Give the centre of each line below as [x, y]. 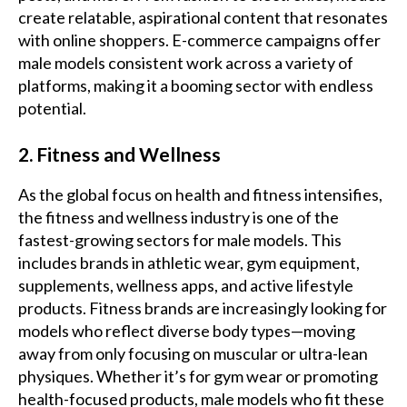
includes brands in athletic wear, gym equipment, [189, 263]
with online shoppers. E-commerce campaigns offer [199, 40]
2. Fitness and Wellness [119, 154]
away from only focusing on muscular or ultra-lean [193, 354]
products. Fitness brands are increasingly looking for [203, 308]
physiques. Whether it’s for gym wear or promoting [198, 377]
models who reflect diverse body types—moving [187, 331]
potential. [52, 109]
